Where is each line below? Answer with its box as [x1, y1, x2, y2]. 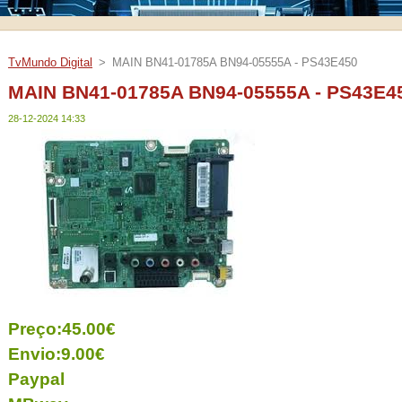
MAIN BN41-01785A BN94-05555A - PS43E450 [112, 56, 357, 69]
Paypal [8, 370, 65, 389]
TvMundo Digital [8, 56, 92, 69]
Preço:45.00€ [8, 319, 116, 339]
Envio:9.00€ [8, 345, 105, 364]
